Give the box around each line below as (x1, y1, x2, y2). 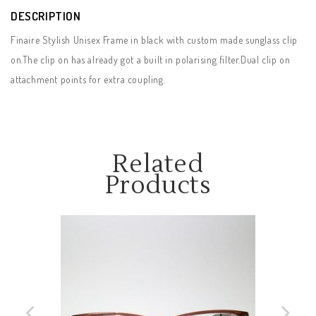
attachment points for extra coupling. (11, 73, 166, 86)
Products (104, 171, 212, 202)
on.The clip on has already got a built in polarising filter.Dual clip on (11, 54, 291, 66)
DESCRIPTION (11, 8, 81, 24)
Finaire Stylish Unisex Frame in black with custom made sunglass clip (11, 34, 298, 47)
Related (112, 150, 204, 181)
